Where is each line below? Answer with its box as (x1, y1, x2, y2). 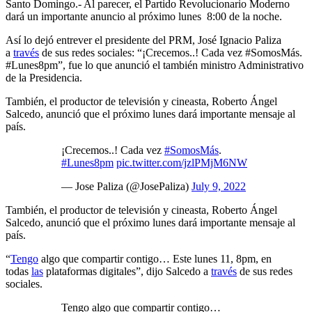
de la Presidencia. (6, 71, 82, 84)
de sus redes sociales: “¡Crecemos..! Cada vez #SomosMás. (39, 46, 302, 58)
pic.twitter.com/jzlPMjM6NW (116, 156, 247, 169)
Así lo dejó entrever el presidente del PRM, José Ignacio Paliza (6, 33, 281, 46)
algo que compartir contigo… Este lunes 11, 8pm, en (38, 252, 272, 265)
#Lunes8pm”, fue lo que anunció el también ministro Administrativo (6, 58, 304, 71)
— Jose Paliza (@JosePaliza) (61, 180, 192, 192)
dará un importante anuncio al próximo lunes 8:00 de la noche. (6, 10, 282, 22)
